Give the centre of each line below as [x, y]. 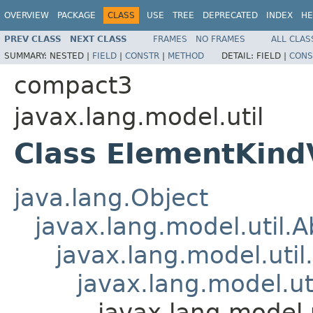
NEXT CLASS [99, 39]
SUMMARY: [27, 56]
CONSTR [142, 56]
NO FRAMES [220, 39]
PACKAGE [77, 15]
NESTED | [71, 56]
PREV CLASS [33, 39]
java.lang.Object [111, 197]
